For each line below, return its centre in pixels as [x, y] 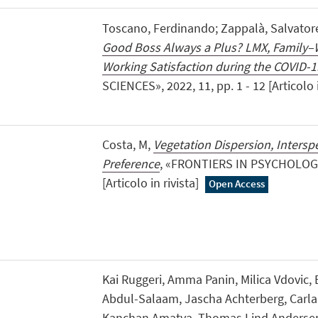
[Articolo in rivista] [152, 182]
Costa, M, [127, 144]
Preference [131, 163]
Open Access [237, 183]
